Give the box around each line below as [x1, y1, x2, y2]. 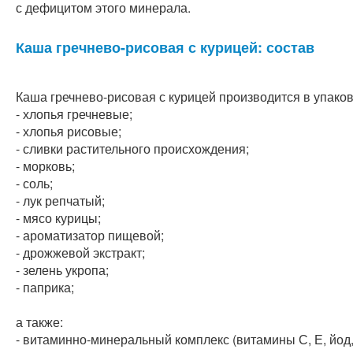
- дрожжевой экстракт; [16, 243, 145, 262]
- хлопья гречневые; [16, 105, 132, 123]
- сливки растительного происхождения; [16, 139, 249, 158]
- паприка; [16, 278, 74, 296]
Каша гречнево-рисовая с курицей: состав [16, 37, 314, 58]
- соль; [16, 174, 53, 192]
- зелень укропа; [16, 261, 109, 279]
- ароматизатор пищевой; [16, 226, 164, 244]
